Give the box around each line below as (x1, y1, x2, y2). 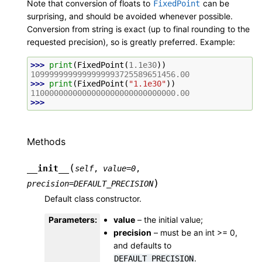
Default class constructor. (44, 193, 142, 204)
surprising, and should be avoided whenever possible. (27, 11, 233, 22)
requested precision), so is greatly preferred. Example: (27, 37, 235, 47)
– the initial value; (135, 214, 203, 225)
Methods (27, 136, 65, 148)
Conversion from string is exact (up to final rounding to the (27, 24, 250, 35)
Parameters (49, 214, 95, 225)
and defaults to (113, 240, 171, 250)
